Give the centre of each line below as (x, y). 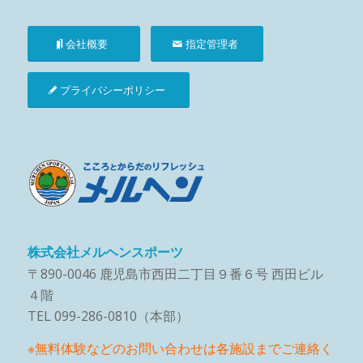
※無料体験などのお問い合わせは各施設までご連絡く (180, 348)
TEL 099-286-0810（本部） (108, 316)
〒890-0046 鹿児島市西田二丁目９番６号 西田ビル (175, 273)
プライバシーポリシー (112, 90)
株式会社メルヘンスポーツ (105, 252)
